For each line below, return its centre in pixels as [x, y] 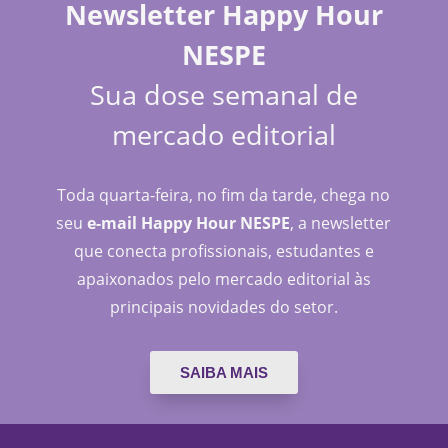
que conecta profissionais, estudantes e [223, 251]
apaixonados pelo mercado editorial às [223, 279]
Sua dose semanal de [223, 95]
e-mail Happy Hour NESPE [189, 223]
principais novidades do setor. [223, 307]
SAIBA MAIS [223, 373]
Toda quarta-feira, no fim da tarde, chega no [224, 195]
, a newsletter [341, 223]
